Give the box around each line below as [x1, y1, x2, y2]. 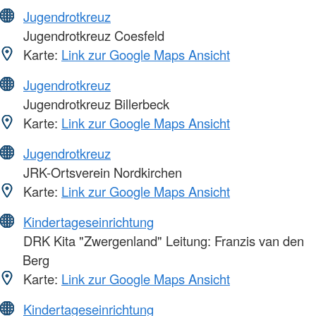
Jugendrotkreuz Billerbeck [20, 95, 169, 114]
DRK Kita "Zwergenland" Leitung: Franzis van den [20, 231, 304, 250]
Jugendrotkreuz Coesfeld [20, 26, 164, 45]
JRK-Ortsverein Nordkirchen [20, 163, 182, 182]
